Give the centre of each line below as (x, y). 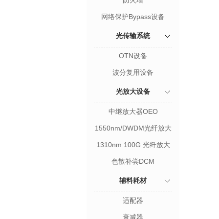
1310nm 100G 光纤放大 (133, 145)
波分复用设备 (133, 72)
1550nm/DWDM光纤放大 (133, 128)
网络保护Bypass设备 (133, 17)
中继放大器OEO (133, 111)
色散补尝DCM (133, 161)
